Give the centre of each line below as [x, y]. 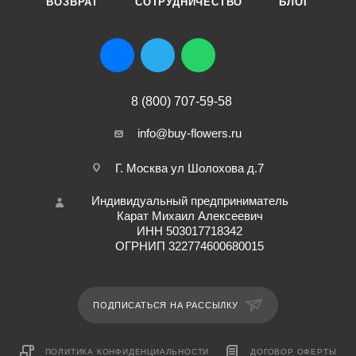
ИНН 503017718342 [190, 231]
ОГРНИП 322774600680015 [190, 246]
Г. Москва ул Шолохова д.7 [190, 168]
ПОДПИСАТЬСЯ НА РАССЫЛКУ [167, 305]
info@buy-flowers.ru [190, 133]
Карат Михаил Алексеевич [190, 216]
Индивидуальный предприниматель [190, 201]
